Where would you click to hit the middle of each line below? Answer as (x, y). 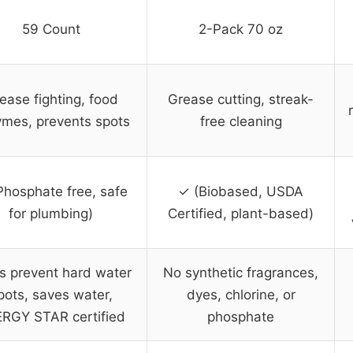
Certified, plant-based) (241, 214)
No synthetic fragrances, (241, 273)
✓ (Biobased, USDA (241, 192)
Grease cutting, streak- (241, 100)
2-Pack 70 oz (241, 30)
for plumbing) (51, 214)
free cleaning (241, 122)
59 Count (51, 30)
